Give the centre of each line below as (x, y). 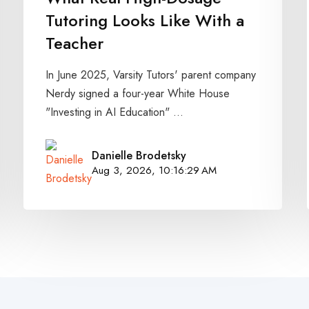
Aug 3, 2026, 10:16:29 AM (154, 171)
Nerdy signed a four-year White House (138, 94)
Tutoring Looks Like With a (145, 21)
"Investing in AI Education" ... (115, 112)
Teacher (75, 43)
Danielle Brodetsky (139, 156)
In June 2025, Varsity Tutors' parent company (151, 75)
